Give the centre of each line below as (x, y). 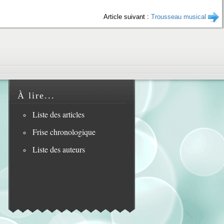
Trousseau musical (178, 17)
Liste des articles (58, 114)
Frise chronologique (64, 131)
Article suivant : (127, 17)
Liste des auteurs (58, 149)
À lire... (36, 95)
